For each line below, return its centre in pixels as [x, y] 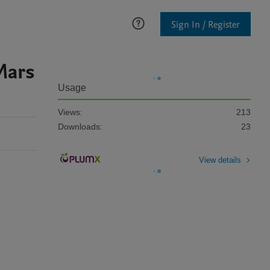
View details [220, 160]
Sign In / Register [206, 24]
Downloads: [80, 127]
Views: [70, 112]
